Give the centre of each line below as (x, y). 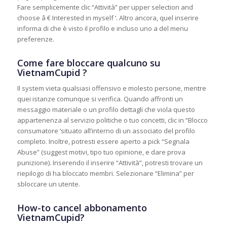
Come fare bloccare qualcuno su (88, 63)
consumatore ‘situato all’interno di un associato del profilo (106, 131)
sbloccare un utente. (48, 184)
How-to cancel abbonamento (82, 208)
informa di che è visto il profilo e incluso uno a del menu (102, 28)
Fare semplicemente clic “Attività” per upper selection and (105, 7)
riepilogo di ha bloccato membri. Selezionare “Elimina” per (105, 173)
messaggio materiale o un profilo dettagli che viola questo (106, 109)
